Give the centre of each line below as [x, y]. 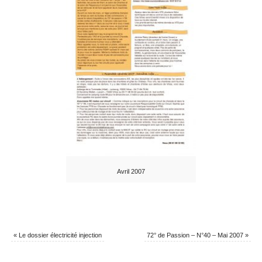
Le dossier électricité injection [59, 235]
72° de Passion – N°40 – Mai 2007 [196, 235]
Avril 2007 [131, 171]
